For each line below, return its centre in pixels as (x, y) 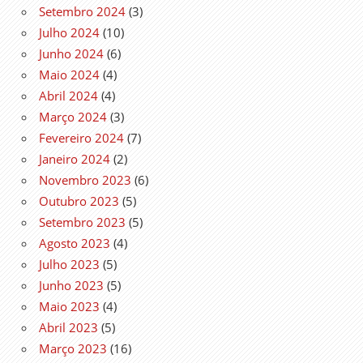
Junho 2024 (71, 53)
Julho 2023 (69, 264)
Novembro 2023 (85, 179)
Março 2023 (73, 348)
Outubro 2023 (79, 201)
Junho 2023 (71, 285)
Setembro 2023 (82, 222)
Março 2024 (73, 116)
